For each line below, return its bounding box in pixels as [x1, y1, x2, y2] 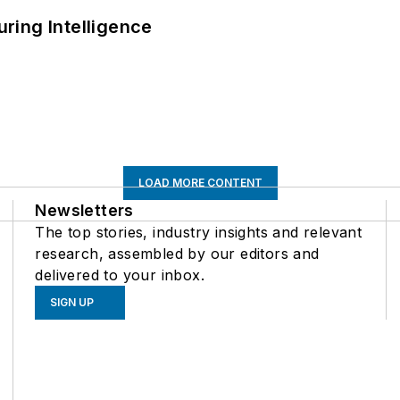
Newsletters [35, 201, 134, 221]
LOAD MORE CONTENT [137, 176, 262, 190]
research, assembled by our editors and [35, 245, 320, 263]
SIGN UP [50, 296, 95, 310]
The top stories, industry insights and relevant [35, 223, 362, 242]
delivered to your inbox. [35, 266, 204, 285]
